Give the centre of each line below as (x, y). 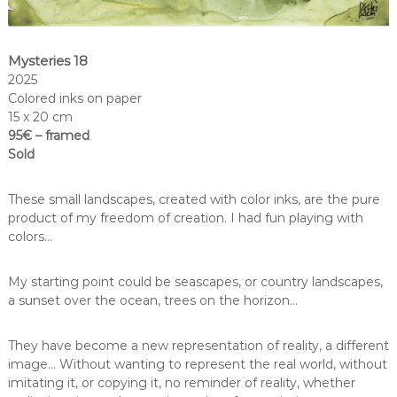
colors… (30, 236)
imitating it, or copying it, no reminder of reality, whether (181, 382)
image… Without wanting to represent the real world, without (197, 364)
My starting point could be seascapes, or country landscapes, (195, 281)
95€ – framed (48, 135)
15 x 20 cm (40, 117)
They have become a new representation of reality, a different (198, 345)
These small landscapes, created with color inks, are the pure (194, 199)
